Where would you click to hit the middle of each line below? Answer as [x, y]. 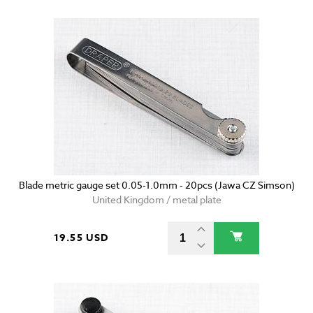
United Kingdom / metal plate [156, 200]
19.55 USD [81, 238]
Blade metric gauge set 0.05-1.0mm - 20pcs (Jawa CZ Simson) [156, 185]
